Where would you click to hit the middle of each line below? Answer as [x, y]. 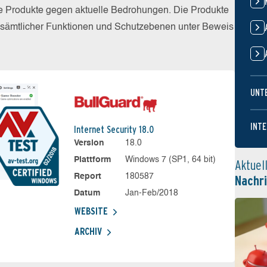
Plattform [92, 160]
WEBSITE [91, 211]
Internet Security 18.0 [114, 130]
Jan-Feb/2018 [152, 193]
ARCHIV [88, 232]
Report [87, 176]
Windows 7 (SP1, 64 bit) [171, 160]
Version [89, 143]
